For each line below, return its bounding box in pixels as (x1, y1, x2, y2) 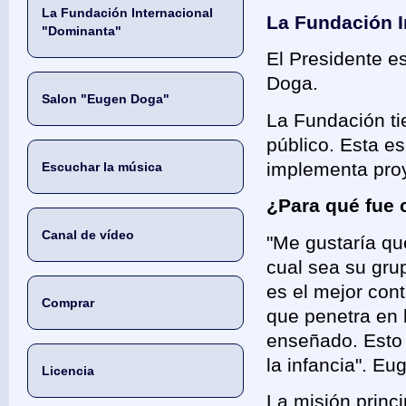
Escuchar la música (42, 159, 162, 174)
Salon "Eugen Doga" (42, 92, 169, 106)
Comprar (42, 295, 94, 310)
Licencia (42, 363, 94, 378)
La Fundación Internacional (42, 5, 213, 20)
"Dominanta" (42, 24, 121, 38)
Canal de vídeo (42, 227, 134, 242)
